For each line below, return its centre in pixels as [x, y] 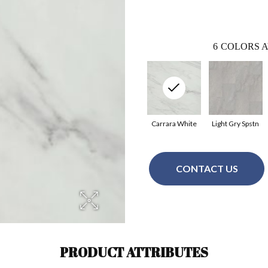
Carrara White [174, 123]
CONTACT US [207, 169]
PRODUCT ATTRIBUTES [134, 252]
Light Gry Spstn [235, 123]
